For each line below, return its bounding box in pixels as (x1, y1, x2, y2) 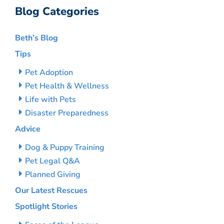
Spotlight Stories (15, 201, 77, 212)
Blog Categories (15, 4, 99, 19)
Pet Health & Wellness (25, 80, 109, 91)
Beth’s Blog (15, 32, 58, 43)
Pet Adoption (25, 67, 73, 78)
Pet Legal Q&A (25, 155, 80, 166)
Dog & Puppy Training (25, 142, 104, 153)
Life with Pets (25, 94, 76, 105)
